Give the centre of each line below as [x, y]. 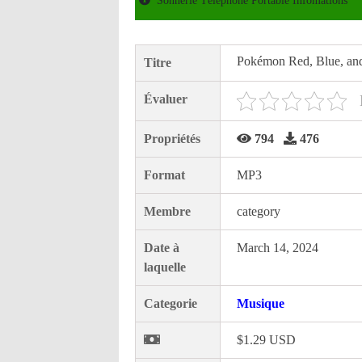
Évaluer [166, 99]
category [259, 211]
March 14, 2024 [278, 248]
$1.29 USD [266, 340]
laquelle [165, 267]
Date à [162, 248]
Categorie [170, 303]
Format [164, 175]
